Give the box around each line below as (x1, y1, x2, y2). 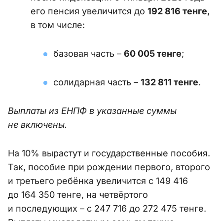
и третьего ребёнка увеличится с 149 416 (8, 176, 188, 186)
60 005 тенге (124, 48, 182, 59)
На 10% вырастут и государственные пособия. (8, 148, 210, 159)
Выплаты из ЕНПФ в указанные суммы (8, 106, 177, 116)
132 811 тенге (141, 77, 198, 88)
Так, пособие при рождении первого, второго (8, 162, 210, 173)
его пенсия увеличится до (31, 6, 147, 17)
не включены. (8, 119, 67, 130)
